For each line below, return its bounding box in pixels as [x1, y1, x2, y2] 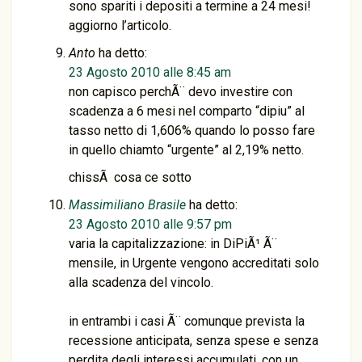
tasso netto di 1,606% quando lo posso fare [69, 123, 315, 138]
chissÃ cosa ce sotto [69, 170, 192, 185]
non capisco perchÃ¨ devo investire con [69, 84, 293, 99]
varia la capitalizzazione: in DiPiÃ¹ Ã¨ [69, 236, 277, 251]
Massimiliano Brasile [69, 197, 186, 213]
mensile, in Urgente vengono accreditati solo [69, 255, 319, 271]
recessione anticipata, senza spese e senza [69, 333, 318, 348]
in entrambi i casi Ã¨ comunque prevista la [69, 314, 305, 329]
